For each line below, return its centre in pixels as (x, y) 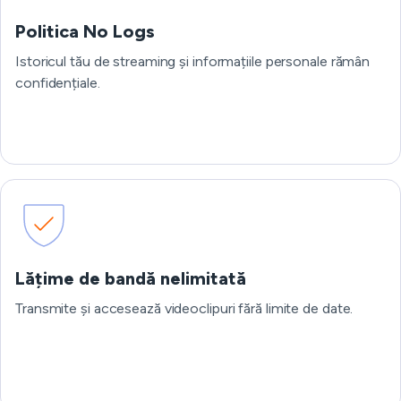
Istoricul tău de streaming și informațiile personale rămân (193, 61)
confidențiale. (58, 83)
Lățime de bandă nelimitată (131, 278)
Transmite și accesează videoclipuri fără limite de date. (184, 308)
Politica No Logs (85, 31)
